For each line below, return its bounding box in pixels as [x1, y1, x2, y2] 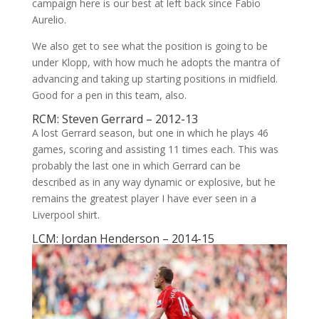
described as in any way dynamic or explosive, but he [31, 174, 276, 189]
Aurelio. [31, 12, 66, 26]
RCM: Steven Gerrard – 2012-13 [31, 110, 198, 127]
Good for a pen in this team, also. [31, 88, 187, 102]
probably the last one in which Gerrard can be [31, 158, 241, 172]
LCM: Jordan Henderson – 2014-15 [31, 230, 214, 246]
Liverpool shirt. [31, 207, 100, 221]
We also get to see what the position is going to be [31, 38, 268, 53]
